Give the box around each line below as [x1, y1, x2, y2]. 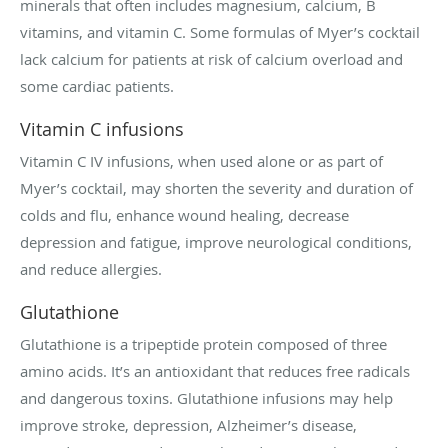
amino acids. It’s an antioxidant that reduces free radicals [20, 361, 410, 382]
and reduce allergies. [20, 259, 162, 280]
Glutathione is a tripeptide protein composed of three [20, 334, 387, 355]
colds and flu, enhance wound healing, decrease [20, 205, 349, 226]
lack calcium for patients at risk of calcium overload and [20, 49, 403, 70]
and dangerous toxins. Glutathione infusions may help [20, 388, 393, 409]
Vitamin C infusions [20, 117, 184, 142]
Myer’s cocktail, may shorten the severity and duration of [20, 178, 413, 199]
